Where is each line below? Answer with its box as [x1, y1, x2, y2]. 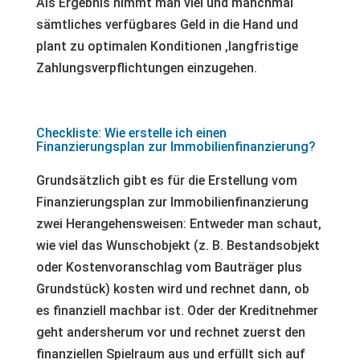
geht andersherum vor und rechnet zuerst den [35, 325, 305, 340]
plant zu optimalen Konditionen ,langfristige [35, 39, 298, 54]
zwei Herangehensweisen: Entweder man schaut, [35, 216, 321, 231]
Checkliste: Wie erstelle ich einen [35, 125, 227, 141]
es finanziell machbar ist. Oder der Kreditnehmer [35, 303, 318, 318]
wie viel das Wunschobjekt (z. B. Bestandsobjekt [35, 238, 320, 253]
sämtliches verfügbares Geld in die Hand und [35, 17, 298, 32]
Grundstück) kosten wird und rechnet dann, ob [35, 281, 309, 297]
